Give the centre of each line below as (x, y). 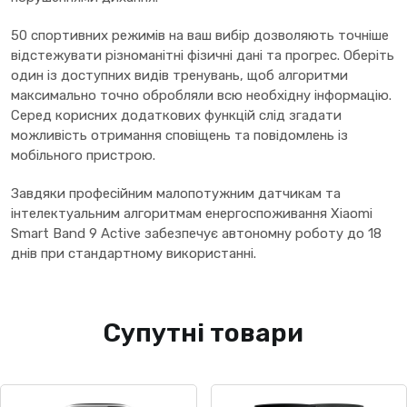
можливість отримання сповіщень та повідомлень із (179, 136)
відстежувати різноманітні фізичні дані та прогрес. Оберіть (203, 56)
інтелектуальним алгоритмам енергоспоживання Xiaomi (192, 214)
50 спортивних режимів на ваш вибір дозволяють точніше (200, 36)
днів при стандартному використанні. (134, 254)
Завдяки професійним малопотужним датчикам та (176, 194)
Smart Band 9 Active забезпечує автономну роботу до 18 (196, 234)
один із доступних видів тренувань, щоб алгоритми (179, 76)
